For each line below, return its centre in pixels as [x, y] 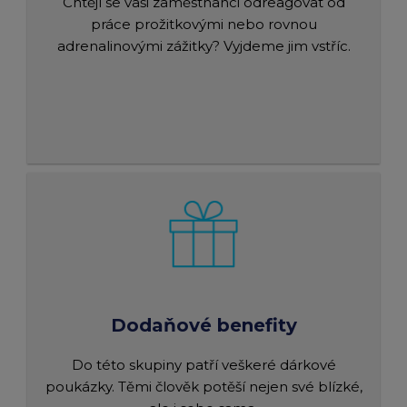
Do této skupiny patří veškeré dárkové [203, 365]
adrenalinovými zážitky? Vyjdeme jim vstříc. [203, 46]
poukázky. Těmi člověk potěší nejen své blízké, [203, 387]
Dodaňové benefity [203, 325]
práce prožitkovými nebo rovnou [203, 24]
